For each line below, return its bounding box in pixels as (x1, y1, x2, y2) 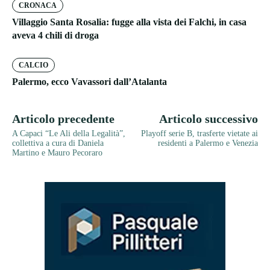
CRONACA (19, 1, 57, 10)
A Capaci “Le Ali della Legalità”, (12, 129, 125, 139)
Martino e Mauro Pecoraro (12, 148, 102, 158)
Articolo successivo (159, 112, 258, 126)
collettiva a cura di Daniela (12, 139, 104, 148)
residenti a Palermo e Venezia (157, 139, 258, 148)
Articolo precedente (12, 112, 115, 126)
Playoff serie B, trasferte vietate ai (140, 129, 258, 139)
